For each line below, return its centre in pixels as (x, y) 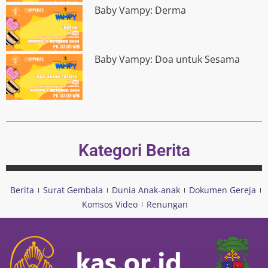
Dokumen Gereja (223, 190)
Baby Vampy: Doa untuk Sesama (167, 60)
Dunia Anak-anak (146, 190)
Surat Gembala (73, 190)
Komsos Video (109, 205)
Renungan (167, 205)
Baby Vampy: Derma (141, 10)
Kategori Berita (134, 151)
